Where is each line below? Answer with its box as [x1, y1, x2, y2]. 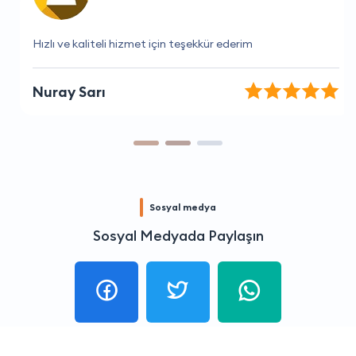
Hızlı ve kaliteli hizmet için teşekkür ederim [25, 36, 245, 51]
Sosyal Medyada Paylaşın [92, 226, 264, 245]
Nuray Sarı [25, 82, 98, 101]
